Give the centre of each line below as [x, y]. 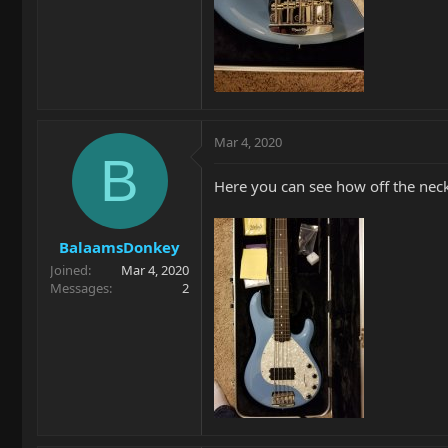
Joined [69, 269]
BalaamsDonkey [119, 246]
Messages [79, 287]
